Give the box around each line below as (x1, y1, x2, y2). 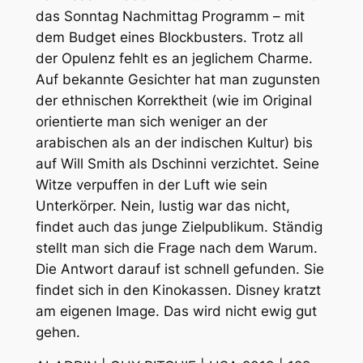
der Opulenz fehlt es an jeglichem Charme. (35, 49, 313, 66)
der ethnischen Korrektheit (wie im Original (35, 92, 312, 109)
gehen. (35, 323, 80, 340)
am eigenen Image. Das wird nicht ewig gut (35, 302, 317, 319)
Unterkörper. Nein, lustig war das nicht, (35, 197, 290, 214)
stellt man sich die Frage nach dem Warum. (35, 239, 318, 256)
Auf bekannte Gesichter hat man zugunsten (35, 70, 320, 88)
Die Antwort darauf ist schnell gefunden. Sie (35, 260, 324, 277)
